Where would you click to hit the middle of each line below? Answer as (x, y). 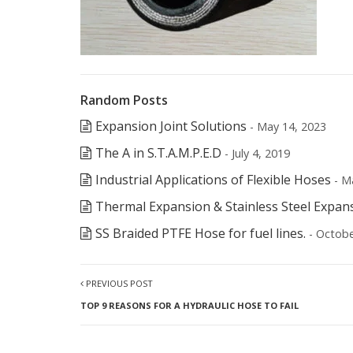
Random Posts (124, 100)
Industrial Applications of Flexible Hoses (213, 180)
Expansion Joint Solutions (171, 126)
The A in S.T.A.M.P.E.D (158, 153)
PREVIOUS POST (118, 283)
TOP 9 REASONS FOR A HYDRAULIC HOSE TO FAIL (190, 305)
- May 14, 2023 (288, 126)
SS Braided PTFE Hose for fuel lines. (201, 233)
